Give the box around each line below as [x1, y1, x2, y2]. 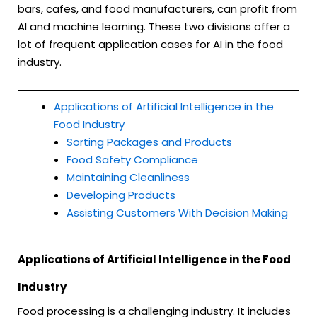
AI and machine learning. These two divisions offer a [18, 19, 290, 35]
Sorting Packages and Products [67, 134, 232, 149]
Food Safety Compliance [67, 151, 198, 167]
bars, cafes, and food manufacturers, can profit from [18, 1, 297, 17]
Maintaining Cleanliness [67, 169, 190, 185]
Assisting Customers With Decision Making [67, 204, 288, 220]
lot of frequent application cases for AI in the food [18, 37, 283, 52]
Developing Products [67, 187, 175, 202]
